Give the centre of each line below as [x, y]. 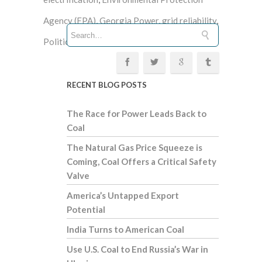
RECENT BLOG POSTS [107, 85]
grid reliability [189, 21]
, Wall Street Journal [148, 42]
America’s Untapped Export [123, 196]
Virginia [93, 42]
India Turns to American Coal [125, 230]
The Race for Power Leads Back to [137, 114]
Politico [59, 42]
